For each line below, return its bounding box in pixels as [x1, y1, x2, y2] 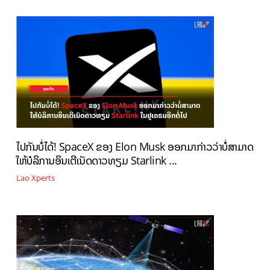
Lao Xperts [16, 172, 55, 183]
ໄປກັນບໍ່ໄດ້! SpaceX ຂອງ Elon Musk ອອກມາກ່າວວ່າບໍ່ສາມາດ [16, 139, 254, 154]
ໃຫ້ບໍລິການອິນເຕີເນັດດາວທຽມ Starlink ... [16, 153, 177, 168]
